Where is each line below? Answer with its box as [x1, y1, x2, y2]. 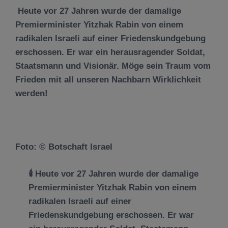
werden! [15, 89, 48, 98]
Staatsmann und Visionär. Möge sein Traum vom [15, 61, 211, 71]
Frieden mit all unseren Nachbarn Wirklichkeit [15, 75, 201, 84]
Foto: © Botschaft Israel [15, 142, 112, 152]
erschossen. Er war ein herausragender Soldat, [15, 47, 205, 57]
